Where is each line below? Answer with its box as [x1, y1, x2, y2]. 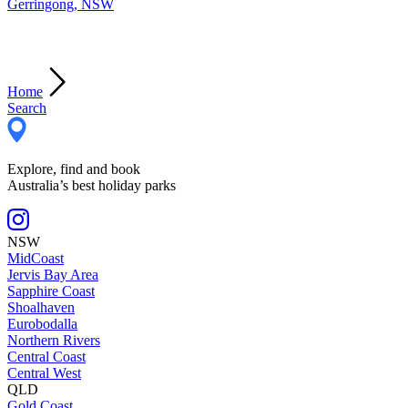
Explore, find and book [7, 161, 140, 178]
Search [7, 100, 46, 117]
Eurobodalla [7, 316, 77, 332]
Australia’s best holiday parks [7, 178, 176, 194]
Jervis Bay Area [7, 267, 98, 283]
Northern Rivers [7, 332, 100, 349]
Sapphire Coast [7, 283, 95, 300]
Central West [7, 365, 81, 382]
